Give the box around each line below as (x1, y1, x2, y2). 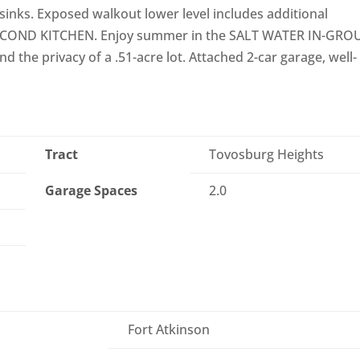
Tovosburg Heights (209, 145, 325, 164)
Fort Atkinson (128, 321, 211, 339)
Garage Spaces (45, 182, 138, 200)
